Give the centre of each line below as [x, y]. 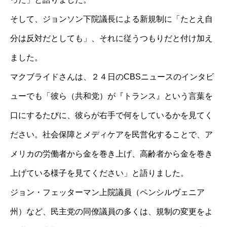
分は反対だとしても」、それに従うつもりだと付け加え [111, 38]
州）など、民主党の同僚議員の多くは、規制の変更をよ [111, 212]
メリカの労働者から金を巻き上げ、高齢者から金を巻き [111, 154]
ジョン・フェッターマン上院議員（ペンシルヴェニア [107, 192]
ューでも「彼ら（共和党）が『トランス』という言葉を [111, 96]
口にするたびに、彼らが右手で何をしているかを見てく [111, 115]
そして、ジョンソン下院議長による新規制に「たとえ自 [111, 19]
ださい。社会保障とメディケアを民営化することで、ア [111, 135]
